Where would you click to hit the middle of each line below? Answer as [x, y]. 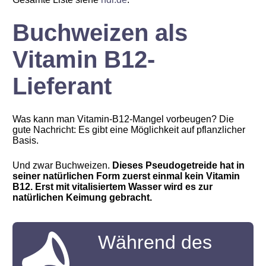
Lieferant [62, 86]
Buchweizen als [100, 33]
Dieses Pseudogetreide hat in [179, 165]
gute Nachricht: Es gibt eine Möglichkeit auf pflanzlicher [129, 130]
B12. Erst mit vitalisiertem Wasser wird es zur [113, 187]
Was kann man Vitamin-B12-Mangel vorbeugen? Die [123, 119]
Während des [155, 242]
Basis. [26, 140]
